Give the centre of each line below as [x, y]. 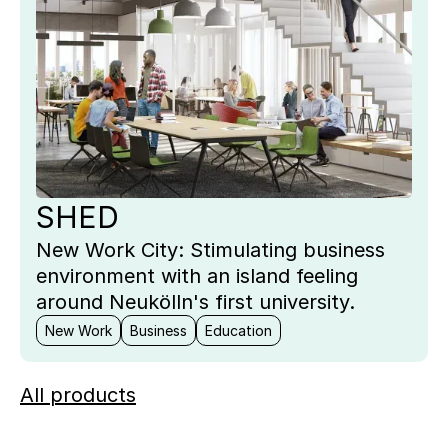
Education [238, 331]
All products [78, 395]
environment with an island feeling [197, 276]
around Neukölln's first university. [195, 302]
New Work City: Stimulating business [210, 250]
